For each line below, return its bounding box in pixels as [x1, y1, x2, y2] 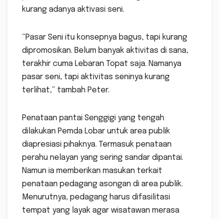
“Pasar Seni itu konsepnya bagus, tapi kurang [22, 33, 187, 42]
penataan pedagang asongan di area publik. [22, 179, 183, 188]
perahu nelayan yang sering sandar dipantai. [22, 153, 183, 162]
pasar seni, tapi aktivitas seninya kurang [22, 72, 170, 81]
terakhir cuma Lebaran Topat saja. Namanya [22, 59, 181, 68]
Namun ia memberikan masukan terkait [22, 166, 162, 175]
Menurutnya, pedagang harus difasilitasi [22, 193, 170, 201]
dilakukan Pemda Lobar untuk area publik [22, 127, 170, 135]
